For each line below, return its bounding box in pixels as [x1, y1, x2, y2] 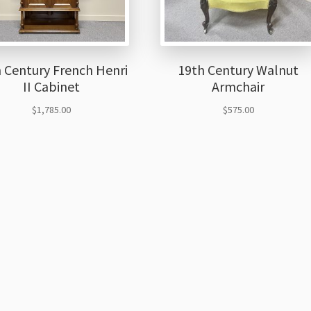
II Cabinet [22, 77, 80, 95]
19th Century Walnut [178, 60, 299, 78]
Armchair [212, 77, 265, 95]
